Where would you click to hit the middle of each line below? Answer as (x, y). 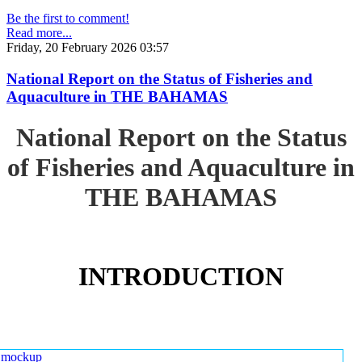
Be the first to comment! (68, 19)
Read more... (39, 33)
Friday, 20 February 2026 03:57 (88, 48)
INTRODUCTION (181, 277)
